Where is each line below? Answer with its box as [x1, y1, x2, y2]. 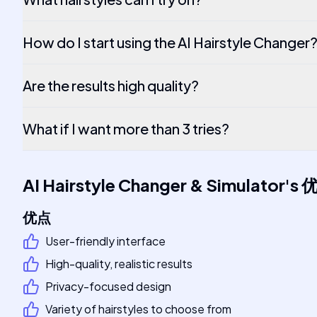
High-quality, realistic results [45, 256, 192, 271]
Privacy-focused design [45, 279, 171, 294]
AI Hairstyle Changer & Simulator [23, 174, 285, 195]
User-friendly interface [45, 234, 166, 248]
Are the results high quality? [23, 76, 199, 94]
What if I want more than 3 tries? [23, 120, 229, 137]
